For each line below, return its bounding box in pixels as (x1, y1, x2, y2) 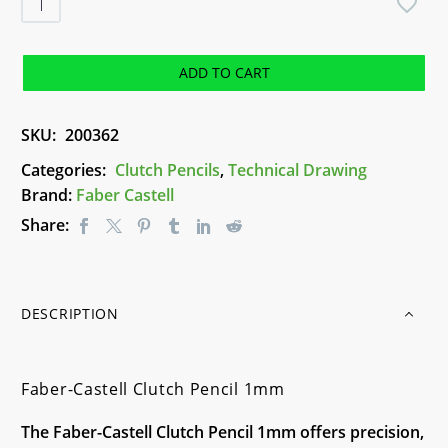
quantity (21, 109, 85, 132)
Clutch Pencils (115, 159, 220, 182)
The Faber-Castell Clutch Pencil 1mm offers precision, (21, 420, 424, 443)
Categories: (21, 159, 110, 182)
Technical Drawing (228, 159, 367, 182)
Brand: (21, 184, 76, 207)
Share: (21, 214, 69, 237)
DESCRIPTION (21, 303, 119, 323)
